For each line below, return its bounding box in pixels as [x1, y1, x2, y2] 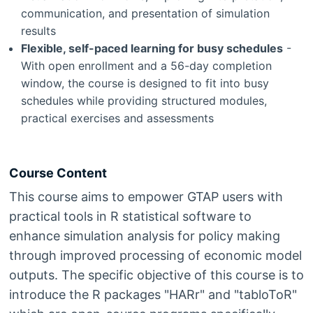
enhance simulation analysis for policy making [8, 228, 280, 244]
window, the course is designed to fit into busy [21, 76, 270, 91]
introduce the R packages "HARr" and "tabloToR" [8, 287, 297, 303]
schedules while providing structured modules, [21, 94, 268, 108]
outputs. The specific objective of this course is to [8, 268, 304, 283]
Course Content [8, 166, 107, 181]
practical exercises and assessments [21, 111, 214, 126]
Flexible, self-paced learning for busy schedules [21, 41, 284, 56]
